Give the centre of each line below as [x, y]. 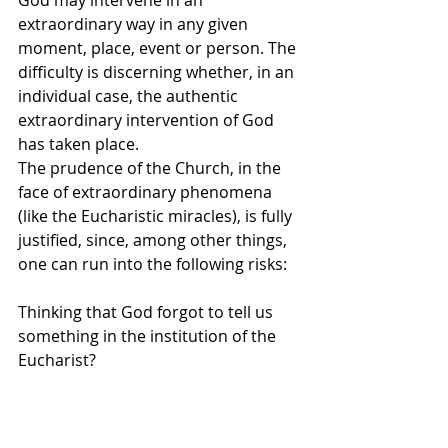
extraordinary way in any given [135, 23]
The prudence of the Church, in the [151, 167]
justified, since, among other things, [154, 239]
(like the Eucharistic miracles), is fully [157, 215]
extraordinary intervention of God [148, 119]
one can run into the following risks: [152, 263]
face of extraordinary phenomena [147, 191]
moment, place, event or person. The [159, 47]
